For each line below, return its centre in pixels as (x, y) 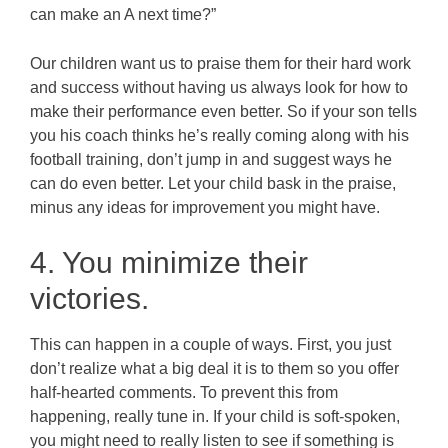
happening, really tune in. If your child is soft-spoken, (215, 416)
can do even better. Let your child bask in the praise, (213, 183)
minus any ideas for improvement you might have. (205, 207)
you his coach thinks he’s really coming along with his (219, 135)
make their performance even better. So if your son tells (223, 111)
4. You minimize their (169, 262)
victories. (89, 298)
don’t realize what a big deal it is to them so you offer (214, 368)
